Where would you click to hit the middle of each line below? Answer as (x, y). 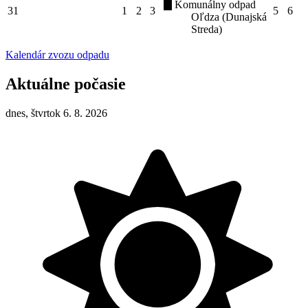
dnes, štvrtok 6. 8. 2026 (56, 113)
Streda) (207, 30)
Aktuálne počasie (66, 84)
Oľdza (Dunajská (229, 17)
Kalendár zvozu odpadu (57, 55)
